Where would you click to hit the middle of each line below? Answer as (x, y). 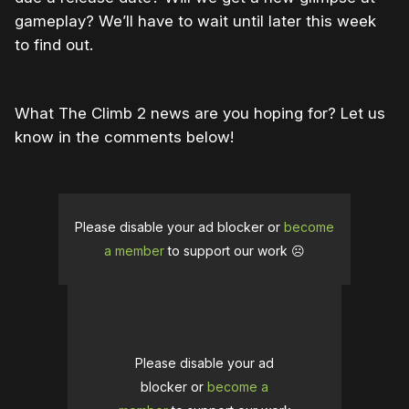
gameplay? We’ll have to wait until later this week (195, 21)
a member (134, 251)
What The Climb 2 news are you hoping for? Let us (200, 114)
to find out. (54, 45)
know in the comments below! (124, 137)
